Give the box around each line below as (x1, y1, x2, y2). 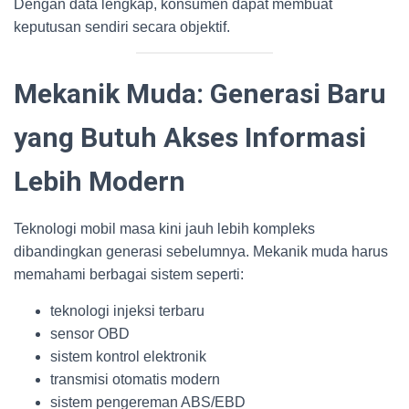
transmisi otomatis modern (50, 372, 220, 387)
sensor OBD (50, 326, 130, 341)
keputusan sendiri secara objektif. (14, 19, 230, 35)
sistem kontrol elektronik (50, 349, 206, 364)
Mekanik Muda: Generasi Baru (14, 78, 386, 110)
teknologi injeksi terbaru (50, 303, 204, 319)
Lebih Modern (14, 165, 185, 197)
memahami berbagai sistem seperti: (14, 267, 244, 282)
